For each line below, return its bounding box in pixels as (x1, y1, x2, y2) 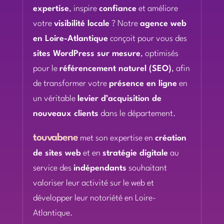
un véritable (32, 94, 77, 103)
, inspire (68, 4, 99, 13)
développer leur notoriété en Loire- (32, 194, 156, 202)
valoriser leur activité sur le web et (32, 179, 154, 187)
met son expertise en (78, 134, 155, 142)
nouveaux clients (32, 109, 98, 118)
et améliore (136, 4, 178, 13)
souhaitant (126, 164, 167, 172)
